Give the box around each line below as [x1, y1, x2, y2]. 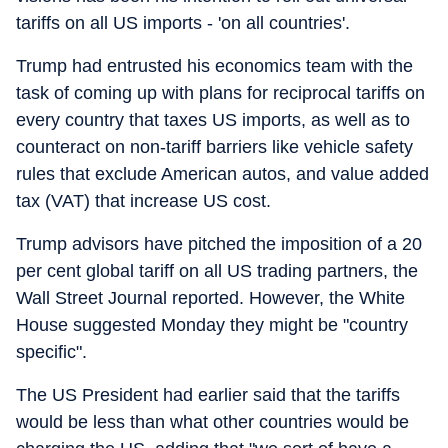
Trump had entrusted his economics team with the [16, 56, 413, 76]
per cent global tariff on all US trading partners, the [16, 261, 418, 281]
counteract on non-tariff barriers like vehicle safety [16, 137, 413, 157]
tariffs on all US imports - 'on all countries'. [16, 13, 350, 33]
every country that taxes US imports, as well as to [16, 110, 410, 130]
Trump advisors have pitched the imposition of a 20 [16, 234, 422, 254]
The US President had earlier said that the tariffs [16, 385, 400, 405]
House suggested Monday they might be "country [16, 315, 408, 335]
